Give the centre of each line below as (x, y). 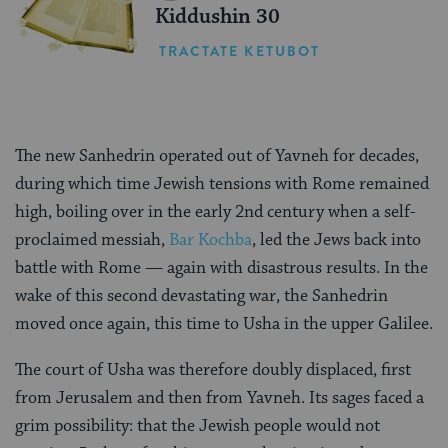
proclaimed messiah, (92, 239)
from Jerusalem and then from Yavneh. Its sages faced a (219, 397)
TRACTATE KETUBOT (239, 50)
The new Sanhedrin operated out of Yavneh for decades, (217, 155)
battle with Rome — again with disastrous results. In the (221, 267)
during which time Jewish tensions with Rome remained (222, 183)
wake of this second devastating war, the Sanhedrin (201, 295)
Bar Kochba (210, 239)
